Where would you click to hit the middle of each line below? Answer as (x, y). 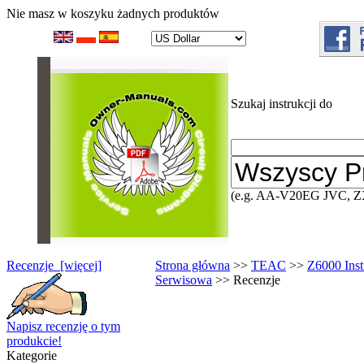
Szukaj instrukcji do (282, 104)
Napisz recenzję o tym (63, 326)
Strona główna (193, 265)
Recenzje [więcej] (54, 265)
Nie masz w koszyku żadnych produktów (113, 13)
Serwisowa (184, 280)
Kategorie (32, 355)
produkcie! (34, 341)
